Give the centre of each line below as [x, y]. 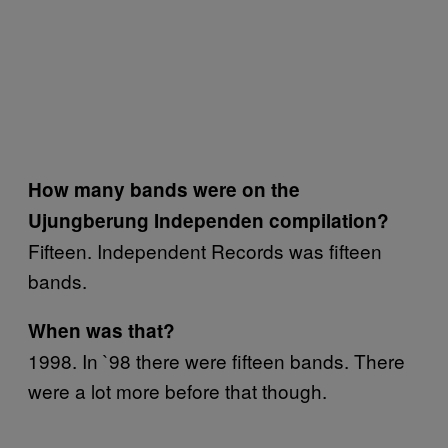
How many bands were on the [164, 189]
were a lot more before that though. [180, 390]
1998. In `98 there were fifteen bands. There [216, 360]
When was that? [101, 330]
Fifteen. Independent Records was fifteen [205, 250]
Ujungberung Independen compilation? [208, 220]
